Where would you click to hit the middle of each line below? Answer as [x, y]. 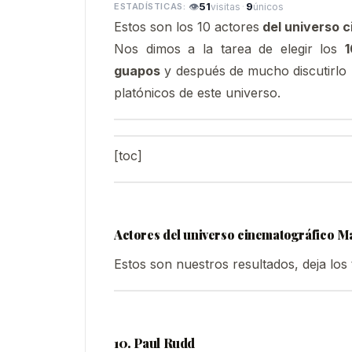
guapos [137, 70]
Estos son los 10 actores [187, 26]
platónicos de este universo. [197, 92]
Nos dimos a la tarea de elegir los [230, 48]
